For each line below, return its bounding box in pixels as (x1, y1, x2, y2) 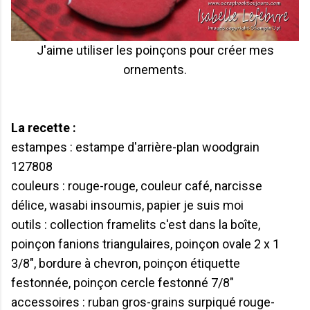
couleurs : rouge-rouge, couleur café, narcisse (11, 178, 262, 193)
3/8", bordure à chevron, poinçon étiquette (11, 255, 240, 271)
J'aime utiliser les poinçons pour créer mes (36, 42, 274, 57)
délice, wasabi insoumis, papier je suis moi (11, 197, 244, 212)
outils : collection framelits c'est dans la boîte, (11, 217, 260, 232)
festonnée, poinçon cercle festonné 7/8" (11, 275, 234, 290)
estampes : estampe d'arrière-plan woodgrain (11, 139, 259, 154)
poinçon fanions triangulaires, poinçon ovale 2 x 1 (11, 236, 280, 251)
